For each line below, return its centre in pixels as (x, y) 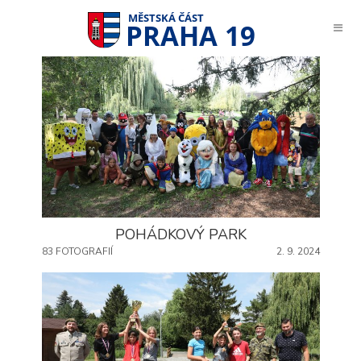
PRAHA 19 (191, 36)
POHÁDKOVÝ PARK (180, 234)
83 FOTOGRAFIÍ (77, 251)
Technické (232, 341)
